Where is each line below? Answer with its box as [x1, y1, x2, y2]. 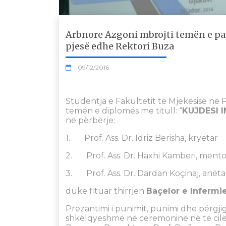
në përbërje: [66, 116, 115, 125]
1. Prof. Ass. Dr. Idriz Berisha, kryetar [66, 133, 218, 143]
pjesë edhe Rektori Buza [66, 40, 174, 52]
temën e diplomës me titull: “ [66, 106, 182, 116]
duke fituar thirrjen [66, 186, 146, 196]
